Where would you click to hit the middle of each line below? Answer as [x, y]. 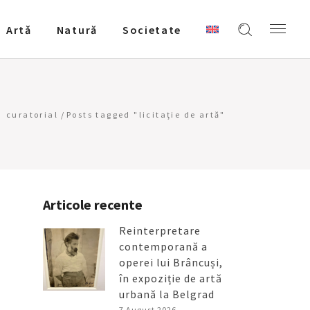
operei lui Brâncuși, [171, 262]
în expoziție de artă [170, 278]
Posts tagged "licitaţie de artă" [146, 114]
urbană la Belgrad [166, 294]
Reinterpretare [159, 230]
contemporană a [163, 246]
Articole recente [92, 204]
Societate [152, 29]
